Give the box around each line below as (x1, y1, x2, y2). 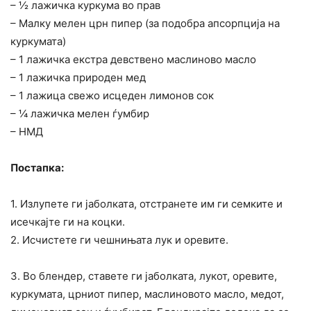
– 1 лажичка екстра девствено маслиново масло (10, 53, 256, 67)
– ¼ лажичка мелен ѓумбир (10, 107, 149, 121)
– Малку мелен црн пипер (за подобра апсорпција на (10, 17, 280, 31)
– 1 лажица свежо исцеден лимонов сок (10, 89, 214, 103)
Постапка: (10, 161, 64, 175)
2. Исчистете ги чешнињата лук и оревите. (10, 233, 228, 247)
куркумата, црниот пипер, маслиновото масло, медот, (10, 287, 284, 301)
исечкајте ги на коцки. (10, 215, 125, 229)
